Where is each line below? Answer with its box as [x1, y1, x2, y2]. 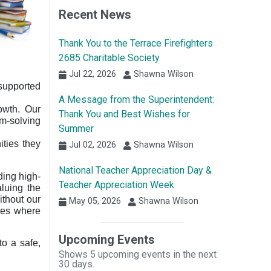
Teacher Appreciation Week [59, 179, 174, 191]
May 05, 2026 [67, 196, 121, 207]
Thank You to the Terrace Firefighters [59, 38, 213, 50]
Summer [59, 123, 94, 135]
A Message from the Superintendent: [59, 94, 214, 106]
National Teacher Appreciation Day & [59, 165, 212, 177]
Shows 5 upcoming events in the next [59, 249, 217, 261]
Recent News [59, 7, 131, 22]
